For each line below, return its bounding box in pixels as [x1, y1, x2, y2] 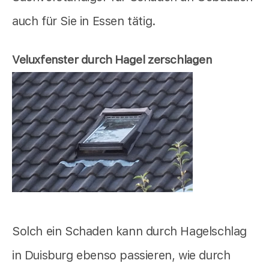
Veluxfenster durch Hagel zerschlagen [12, 53, 212, 67]
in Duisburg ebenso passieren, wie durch [12, 247, 231, 262]
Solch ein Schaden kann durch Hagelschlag [12, 223, 247, 238]
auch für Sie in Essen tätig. [12, 14, 156, 28]
